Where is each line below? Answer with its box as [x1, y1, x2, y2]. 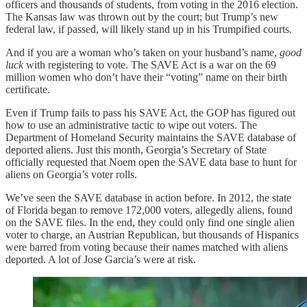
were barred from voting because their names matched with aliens [5, 241, 288, 253]
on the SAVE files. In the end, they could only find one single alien [5, 216, 295, 228]
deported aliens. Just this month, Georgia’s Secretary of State [5, 143, 267, 156]
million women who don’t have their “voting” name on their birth [5, 71, 287, 83]
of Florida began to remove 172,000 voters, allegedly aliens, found [5, 204, 293, 216]
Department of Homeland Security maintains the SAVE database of [5, 131, 296, 143]
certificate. [5, 83, 50, 95]
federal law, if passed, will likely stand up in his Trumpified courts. [5, 23, 292, 35]
